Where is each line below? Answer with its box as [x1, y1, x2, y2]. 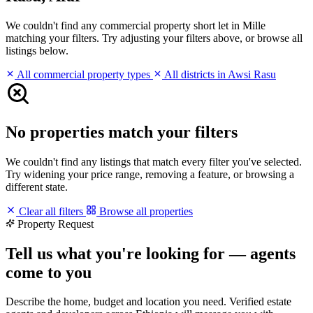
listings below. [6, 44, 68, 57]
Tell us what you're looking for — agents [6, 244, 296, 263]
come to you [6, 263, 92, 282]
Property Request [17, 217, 94, 230]
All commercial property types [15, 68, 153, 80]
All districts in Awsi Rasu [162, 68, 276, 80]
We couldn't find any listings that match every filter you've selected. [6, 155, 302, 168]
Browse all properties [96, 205, 193, 217]
